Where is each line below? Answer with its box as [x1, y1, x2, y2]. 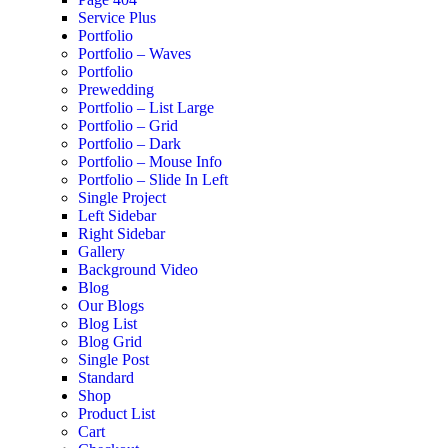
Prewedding [77, 81, 154, 99]
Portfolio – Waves [77, 45, 191, 63]
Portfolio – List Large [77, 99, 214, 117]
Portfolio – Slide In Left [77, 171, 228, 189]
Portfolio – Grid [77, 117, 178, 135]
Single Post [77, 351, 149, 369]
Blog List [77, 315, 137, 333]
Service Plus [77, 9, 156, 27]
